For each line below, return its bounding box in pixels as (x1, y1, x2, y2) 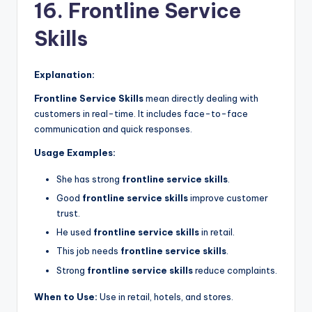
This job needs (56, 245, 120, 257)
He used (56, 226, 93, 238)
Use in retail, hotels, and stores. (97, 290, 233, 302)
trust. (56, 208, 80, 219)
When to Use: (34, 290, 97, 302)
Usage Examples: (34, 147, 116, 159)
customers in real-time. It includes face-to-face (34, 108, 248, 120)
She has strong (56, 173, 122, 185)
